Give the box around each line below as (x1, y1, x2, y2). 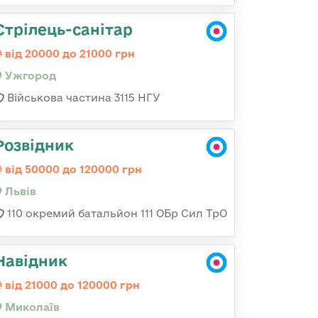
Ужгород (2, 70, 56, 82)
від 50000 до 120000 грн (2, 163, 142, 175)
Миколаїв (2, 301, 60, 313)
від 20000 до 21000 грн (2, 48, 135, 60)
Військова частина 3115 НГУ (4, 92, 160, 104)
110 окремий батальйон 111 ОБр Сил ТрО (4, 207, 227, 219)
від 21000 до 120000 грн (2, 279, 140, 291)
